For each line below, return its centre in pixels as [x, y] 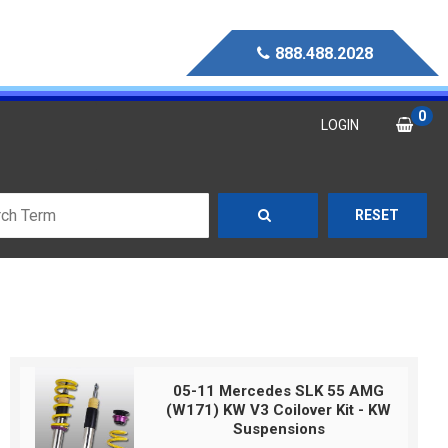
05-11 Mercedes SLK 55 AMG [279, 391]
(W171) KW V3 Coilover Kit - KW [279, 410]
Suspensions [278, 429]
